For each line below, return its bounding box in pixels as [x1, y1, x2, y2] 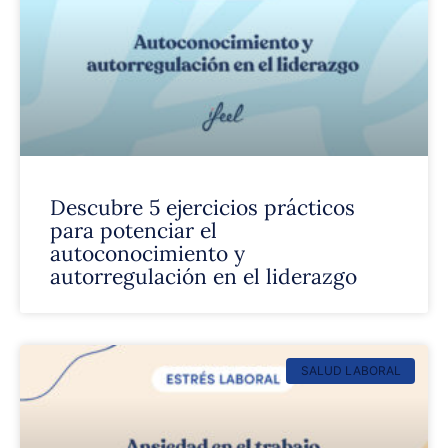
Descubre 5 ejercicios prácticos [50, 194, 355, 221]
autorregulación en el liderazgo [50, 263, 357, 290]
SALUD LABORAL [300, 363, 401, 379]
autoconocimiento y [50, 240, 245, 267]
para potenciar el [50, 217, 217, 244]
